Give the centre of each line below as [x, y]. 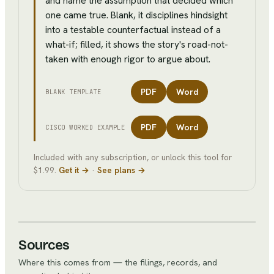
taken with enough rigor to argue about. [128, 59]
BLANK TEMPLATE [73, 92]
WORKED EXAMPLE [95, 128]
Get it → [74, 170]
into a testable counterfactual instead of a [133, 30]
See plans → [121, 170]
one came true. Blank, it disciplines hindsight [136, 15]
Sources [44, 246]
